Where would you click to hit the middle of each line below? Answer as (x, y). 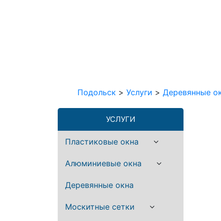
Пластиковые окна (102, 142)
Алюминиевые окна (103, 163)
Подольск (97, 92)
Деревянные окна (99, 185)
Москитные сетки (100, 207)
